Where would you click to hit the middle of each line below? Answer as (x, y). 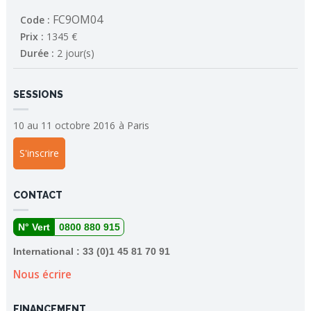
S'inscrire (39, 153)
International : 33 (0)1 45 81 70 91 (91, 251)
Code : (36, 20)
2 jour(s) (75, 53)
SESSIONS (38, 94)
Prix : (33, 36)
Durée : (38, 53)
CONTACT (37, 195)
